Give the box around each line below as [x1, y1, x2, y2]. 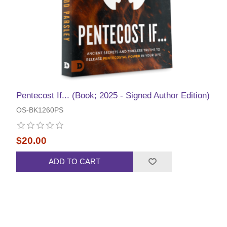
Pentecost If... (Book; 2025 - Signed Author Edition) [16, 90, 210, 100]
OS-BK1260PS [16, 105, 64, 114]
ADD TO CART [49, 157, 101, 166]
